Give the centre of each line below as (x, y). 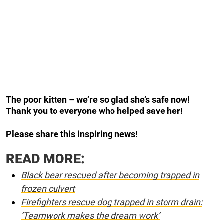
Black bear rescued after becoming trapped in (110, 175)
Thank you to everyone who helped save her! (94, 111)
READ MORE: (45, 159)
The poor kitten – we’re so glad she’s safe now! (98, 100)
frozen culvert (48, 189)
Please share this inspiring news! (72, 134)
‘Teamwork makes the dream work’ (90, 216)
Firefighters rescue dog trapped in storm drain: (111, 202)
